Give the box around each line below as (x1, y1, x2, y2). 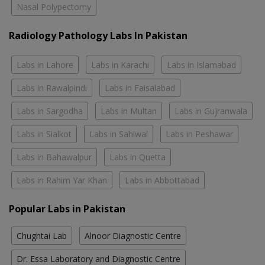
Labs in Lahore (17, 59, 73, 71)
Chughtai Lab (17, 230, 67, 242)
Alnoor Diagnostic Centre (85, 230, 181, 242)
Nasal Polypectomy (17, 1, 91, 13)
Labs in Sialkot (17, 128, 72, 140)
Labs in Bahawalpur (17, 151, 92, 163)
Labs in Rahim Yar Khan (17, 174, 107, 186)
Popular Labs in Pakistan (9, 202, 125, 216)
